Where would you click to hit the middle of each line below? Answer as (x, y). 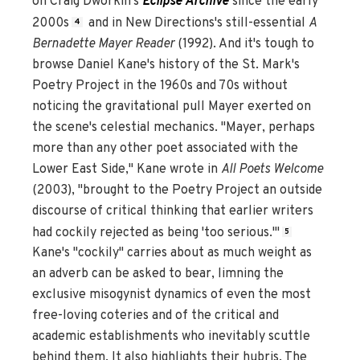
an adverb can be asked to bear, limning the (158, 274)
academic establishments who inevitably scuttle (171, 337)
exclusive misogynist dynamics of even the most (172, 295)
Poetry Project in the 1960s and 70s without (160, 86)
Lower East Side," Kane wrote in (127, 169)
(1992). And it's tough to (246, 44)
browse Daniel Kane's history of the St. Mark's (166, 65)
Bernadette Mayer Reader (105, 44)
